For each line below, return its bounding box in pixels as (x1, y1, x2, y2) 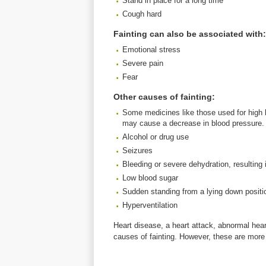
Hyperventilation (122, 201, 178, 210)
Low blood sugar (122, 173, 178, 182)
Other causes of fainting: (113, 92, 215, 102)
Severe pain (122, 59, 163, 68)
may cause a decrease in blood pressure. (122, 119, 264, 128)
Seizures (122, 146, 153, 155)
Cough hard (122, 9, 161, 18)
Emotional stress (122, 45, 180, 54)
